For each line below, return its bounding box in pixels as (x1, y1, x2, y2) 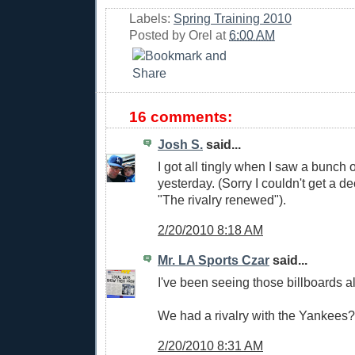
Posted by (129, 27, 189, 42)
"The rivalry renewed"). (158, 193, 286, 208)
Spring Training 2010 (174, 10, 292, 25)
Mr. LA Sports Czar (158, 252, 269, 267)
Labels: (129, 10, 174, 25)
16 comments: (129, 108, 232, 125)
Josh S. (158, 136, 203, 151)
